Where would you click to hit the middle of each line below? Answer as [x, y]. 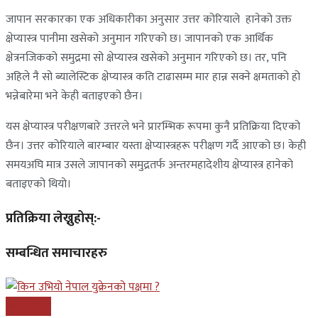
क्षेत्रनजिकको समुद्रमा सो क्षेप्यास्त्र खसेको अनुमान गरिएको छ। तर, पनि [146, 57]
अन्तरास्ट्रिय [28, 307]
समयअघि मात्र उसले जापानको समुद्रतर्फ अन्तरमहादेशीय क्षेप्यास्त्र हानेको [149, 165]
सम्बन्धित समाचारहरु [56, 253]
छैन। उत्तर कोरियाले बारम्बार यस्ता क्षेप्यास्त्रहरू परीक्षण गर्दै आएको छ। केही [156, 146]
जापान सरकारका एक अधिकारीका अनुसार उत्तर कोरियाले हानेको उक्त [149, 19]
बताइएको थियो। [38, 184]
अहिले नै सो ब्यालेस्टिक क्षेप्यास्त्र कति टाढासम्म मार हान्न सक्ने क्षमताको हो [153, 77]
